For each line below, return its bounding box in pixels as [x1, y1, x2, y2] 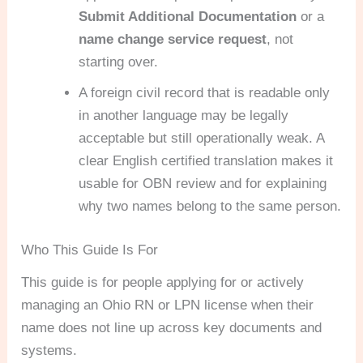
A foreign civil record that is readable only [79, 85, 331, 101]
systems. [21, 342, 78, 358]
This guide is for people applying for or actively [21, 274, 305, 290]
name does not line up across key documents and [21, 319, 322, 335]
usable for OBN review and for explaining [79, 176, 327, 192]
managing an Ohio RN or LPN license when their [21, 297, 314, 313]
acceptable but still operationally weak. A [79, 130, 325, 147]
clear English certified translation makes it [79, 153, 334, 169]
